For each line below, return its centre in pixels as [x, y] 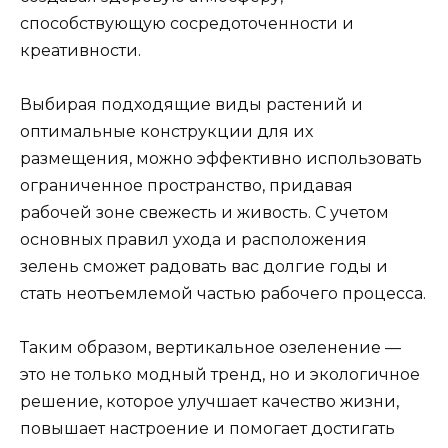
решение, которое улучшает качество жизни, [209, 402]
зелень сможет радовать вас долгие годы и [204, 267]
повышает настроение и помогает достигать [207, 429]
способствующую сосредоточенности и [187, 23]
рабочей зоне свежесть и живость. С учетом [204, 213]
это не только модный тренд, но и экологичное [220, 375]
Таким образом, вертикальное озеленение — [210, 348]
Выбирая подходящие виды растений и [191, 105]
